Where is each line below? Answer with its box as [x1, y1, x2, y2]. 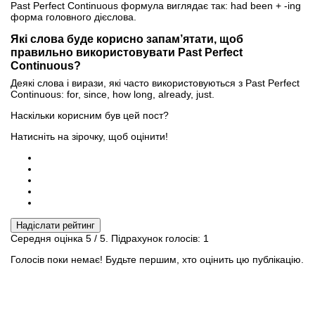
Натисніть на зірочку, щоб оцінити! [11, 130, 168, 142]
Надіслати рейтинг [16, 219, 95, 231]
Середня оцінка [11, 232, 86, 244]
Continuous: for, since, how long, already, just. [11, 88, 214, 100]
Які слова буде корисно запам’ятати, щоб [11, 32, 243, 45]
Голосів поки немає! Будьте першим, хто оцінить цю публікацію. [11, 253, 304, 265]
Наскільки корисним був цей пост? [11, 109, 169, 121]
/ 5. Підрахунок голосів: [91, 232, 203, 244]
